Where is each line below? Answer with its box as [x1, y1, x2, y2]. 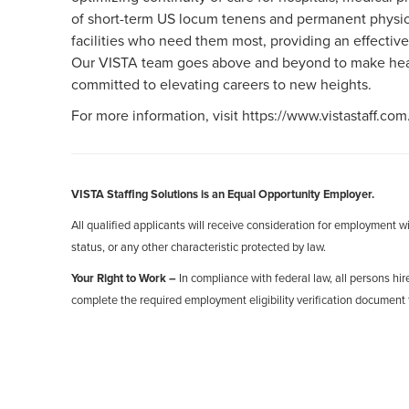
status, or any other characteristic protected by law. [71, 238, 326, 255]
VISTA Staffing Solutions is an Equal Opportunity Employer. [71, 185, 374, 203]
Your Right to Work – [71, 269, 179, 287]
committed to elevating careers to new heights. [71, 74, 372, 94]
